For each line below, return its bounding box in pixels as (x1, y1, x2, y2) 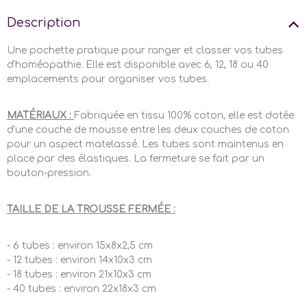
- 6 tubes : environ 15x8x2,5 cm (7, 240, 153, 251)
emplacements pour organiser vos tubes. (7, 73, 209, 84)
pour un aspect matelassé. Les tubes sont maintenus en (7, 138, 284, 149)
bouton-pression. (7, 167, 91, 178)
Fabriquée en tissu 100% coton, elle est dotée (74, 110, 294, 121)
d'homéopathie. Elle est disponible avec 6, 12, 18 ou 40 (7, 59, 269, 70)
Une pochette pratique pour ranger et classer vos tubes (7, 45, 283, 56)
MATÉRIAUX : (7, 110, 74, 121)
